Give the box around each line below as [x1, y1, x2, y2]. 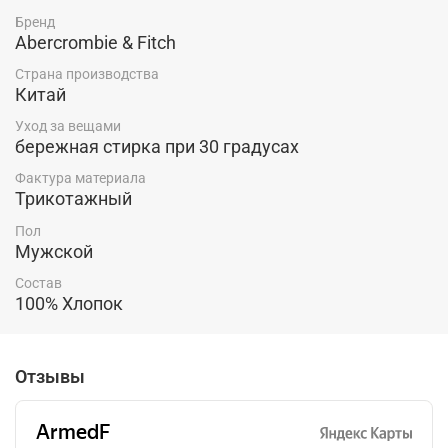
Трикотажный [15, 188, 132, 210]
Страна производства [15, 66, 159, 83]
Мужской [15, 240, 93, 262]
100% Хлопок [15, 292, 123, 314]
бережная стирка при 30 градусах [15, 136, 299, 158]
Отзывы [15, 366, 85, 388]
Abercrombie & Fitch [15, 31, 176, 53]
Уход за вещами [15, 118, 121, 135]
